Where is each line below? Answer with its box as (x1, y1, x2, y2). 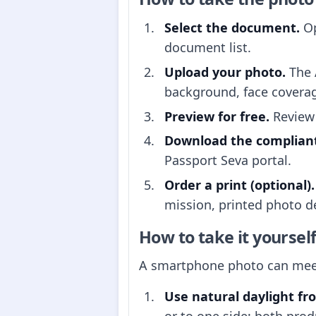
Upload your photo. (164, 63, 286, 80)
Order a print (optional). (164, 176, 315, 194)
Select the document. (164, 19, 300, 37)
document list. (164, 39, 251, 56)
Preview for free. (164, 107, 269, 125)
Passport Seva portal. (164, 152, 291, 169)
